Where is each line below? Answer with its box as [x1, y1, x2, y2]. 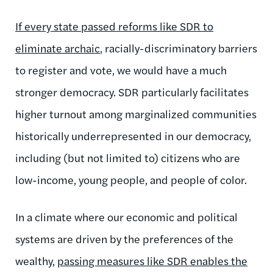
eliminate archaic [15, 40, 100, 55]
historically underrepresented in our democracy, [15, 127, 251, 143]
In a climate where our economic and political [15, 208, 238, 224]
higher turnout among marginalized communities [15, 105, 257, 121]
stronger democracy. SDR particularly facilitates [15, 83, 249, 99]
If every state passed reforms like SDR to [15, 18, 213, 34]
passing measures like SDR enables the [57, 252, 247, 268]
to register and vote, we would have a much [15, 62, 227, 77]
